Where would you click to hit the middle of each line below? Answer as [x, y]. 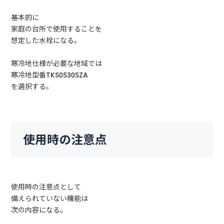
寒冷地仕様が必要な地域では [57, 63]
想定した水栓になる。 [46, 40]
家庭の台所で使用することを [57, 29]
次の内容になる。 [39, 210]
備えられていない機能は [50, 199]
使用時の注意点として [46, 187]
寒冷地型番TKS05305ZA [50, 75]
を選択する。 [32, 86]
